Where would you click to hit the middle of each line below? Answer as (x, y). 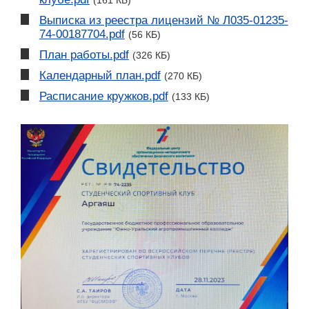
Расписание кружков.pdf (103, 96)
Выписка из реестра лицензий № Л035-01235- (163, 20)
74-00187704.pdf (82, 34)
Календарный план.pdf (100, 75)
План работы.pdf (84, 54)
